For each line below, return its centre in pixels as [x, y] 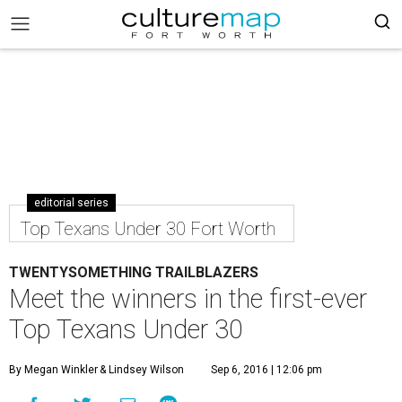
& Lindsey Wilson [140, 370]
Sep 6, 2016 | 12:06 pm [267, 370]
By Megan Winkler [53, 370]
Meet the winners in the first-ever [188, 299]
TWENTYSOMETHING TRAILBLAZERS [134, 272]
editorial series [71, 203]
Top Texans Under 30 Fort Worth [148, 229]
